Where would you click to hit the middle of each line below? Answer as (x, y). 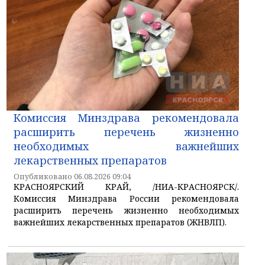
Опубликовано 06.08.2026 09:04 (72, 176)
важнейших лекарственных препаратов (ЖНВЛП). (120, 222)
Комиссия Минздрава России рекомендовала (126, 198)
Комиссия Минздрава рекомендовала (126, 117)
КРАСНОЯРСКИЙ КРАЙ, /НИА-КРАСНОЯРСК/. (126, 186)
